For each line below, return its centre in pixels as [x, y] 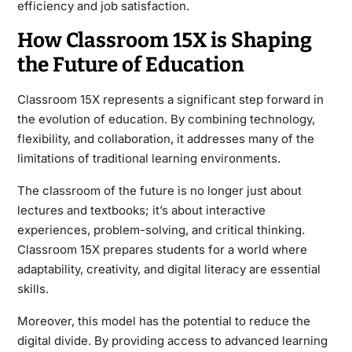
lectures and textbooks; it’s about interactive [141, 210]
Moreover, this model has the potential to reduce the [163, 321]
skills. [33, 288]
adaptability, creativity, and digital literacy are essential [169, 269]
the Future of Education [130, 64]
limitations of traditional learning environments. [148, 158]
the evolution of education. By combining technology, [166, 119]
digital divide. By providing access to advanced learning [172, 340]
